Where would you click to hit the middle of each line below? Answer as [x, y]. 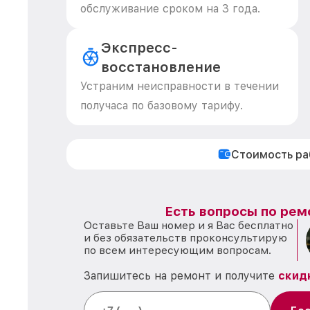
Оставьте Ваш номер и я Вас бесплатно [189, 225]
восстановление [161, 67]
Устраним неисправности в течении [180, 86]
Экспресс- [139, 48]
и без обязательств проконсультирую [185, 238]
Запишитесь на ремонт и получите [181, 276]
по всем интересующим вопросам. [177, 250]
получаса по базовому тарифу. [162, 106]
